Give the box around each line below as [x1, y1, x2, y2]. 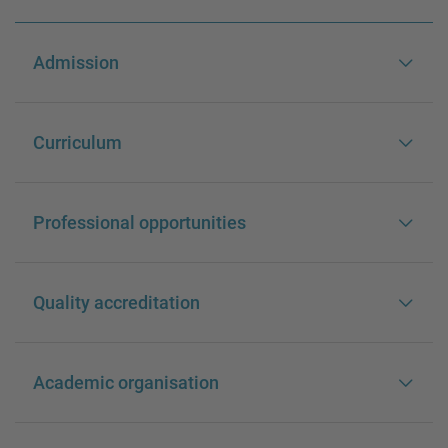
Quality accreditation [33, 292, 200, 314]
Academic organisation [33, 372, 219, 394]
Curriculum [33, 132, 122, 154]
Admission [33, 52, 119, 74]
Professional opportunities [33, 212, 246, 234]
